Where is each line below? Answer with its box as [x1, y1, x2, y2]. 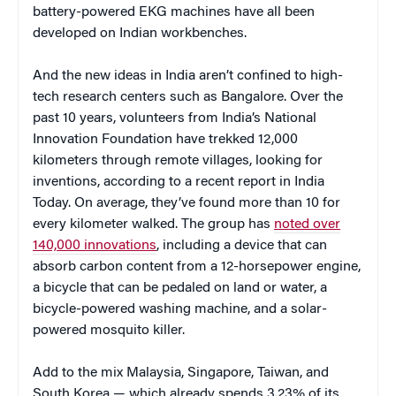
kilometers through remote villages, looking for [33, 153, 323, 168]
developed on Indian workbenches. [33, 26, 247, 41]
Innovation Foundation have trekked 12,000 [33, 132, 298, 147]
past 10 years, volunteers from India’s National [33, 110, 316, 126]
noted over [274, 217, 340, 232]
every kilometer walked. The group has [33, 217, 274, 232]
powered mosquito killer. [33, 323, 185, 338]
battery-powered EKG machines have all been [33, 4, 315, 19]
